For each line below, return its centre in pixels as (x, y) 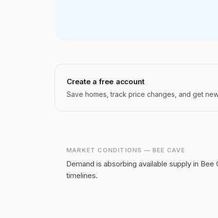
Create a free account (106, 82)
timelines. (82, 175)
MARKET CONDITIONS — (109, 150)
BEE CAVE (169, 150)
